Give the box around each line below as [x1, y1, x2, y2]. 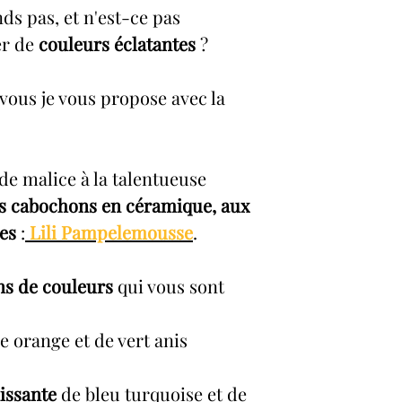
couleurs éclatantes [39, 31, 196, 56]
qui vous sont [113, 274, 224, 298]
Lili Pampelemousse [30, 220, 193, 244]
